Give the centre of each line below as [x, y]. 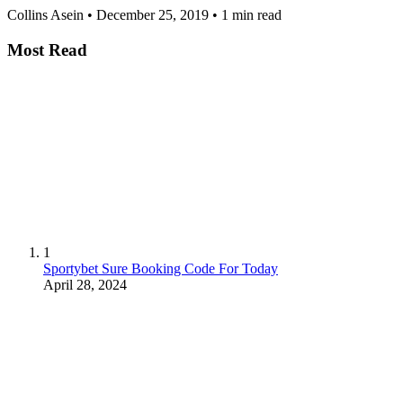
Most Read [47, 49]
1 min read [251, 15]
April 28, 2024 [85, 284]
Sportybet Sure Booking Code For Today [161, 268]
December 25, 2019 [152, 15]
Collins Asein [45, 15]
